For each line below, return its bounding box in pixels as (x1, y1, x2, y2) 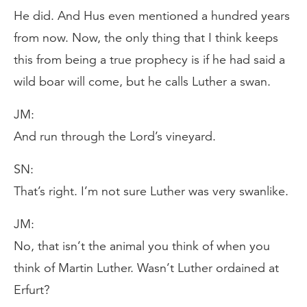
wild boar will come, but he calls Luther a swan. (14, 74, 271, 89)
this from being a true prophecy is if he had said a (14, 52, 285, 67)
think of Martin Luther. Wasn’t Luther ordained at (14, 260, 279, 275)
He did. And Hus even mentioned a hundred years (14, 8, 290, 23)
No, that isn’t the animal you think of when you (14, 238, 270, 254)
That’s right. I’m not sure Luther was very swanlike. (14, 184, 288, 199)
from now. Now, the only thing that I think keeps (14, 30, 278, 45)
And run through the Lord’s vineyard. (14, 129, 216, 144)
